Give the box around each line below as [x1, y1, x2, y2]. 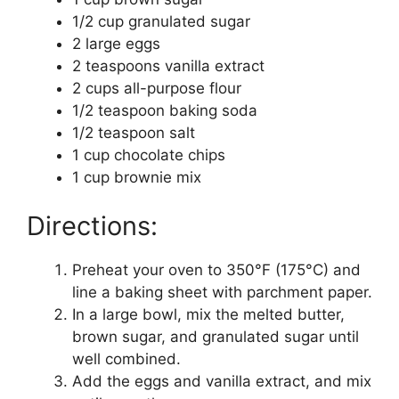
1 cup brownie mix [72, 167, 201, 186]
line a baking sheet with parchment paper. [72, 283, 372, 302]
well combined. [72, 350, 181, 369]
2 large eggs [72, 34, 160, 53]
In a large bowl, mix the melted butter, [72, 305, 345, 324]
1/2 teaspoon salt [72, 123, 195, 142]
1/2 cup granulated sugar [72, 12, 250, 30]
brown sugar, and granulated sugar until [72, 328, 359, 346]
